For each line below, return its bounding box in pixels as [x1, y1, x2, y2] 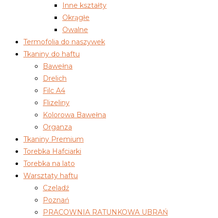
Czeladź [43, 183, 69, 193]
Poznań [43, 196, 69, 205]
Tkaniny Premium [23, 135, 84, 144]
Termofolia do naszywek [23, 37, 105, 47]
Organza [43, 123, 72, 132]
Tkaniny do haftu [23, 50, 80, 59]
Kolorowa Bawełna [43, 110, 106, 120]
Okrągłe [62, 13, 90, 22]
